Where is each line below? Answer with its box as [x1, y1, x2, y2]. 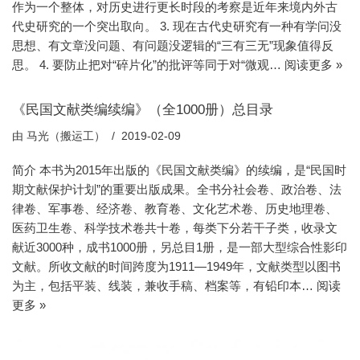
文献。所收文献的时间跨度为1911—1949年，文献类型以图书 [12, 260, 341, 274]
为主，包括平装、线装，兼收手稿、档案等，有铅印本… [12, 279, 317, 293]
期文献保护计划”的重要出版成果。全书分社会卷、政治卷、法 [12, 182, 342, 197]
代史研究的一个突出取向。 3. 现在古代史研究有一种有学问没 [12, 19, 342, 34]
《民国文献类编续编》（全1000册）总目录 [12, 102, 273, 117]
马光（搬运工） [27, 130, 105, 143]
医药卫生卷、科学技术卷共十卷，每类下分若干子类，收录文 [12, 221, 337, 235]
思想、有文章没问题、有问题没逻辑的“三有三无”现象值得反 [12, 39, 333, 53]
